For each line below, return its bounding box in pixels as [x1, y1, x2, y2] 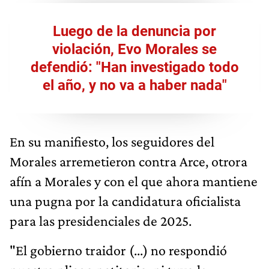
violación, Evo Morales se [52, 40, 217, 58]
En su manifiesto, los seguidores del [10, 133, 214, 150]
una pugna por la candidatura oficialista [10, 192, 241, 209]
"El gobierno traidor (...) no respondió [10, 241, 227, 258]
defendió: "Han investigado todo [30, 58, 239, 76]
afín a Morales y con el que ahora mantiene [10, 172, 258, 189]
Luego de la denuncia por [53, 22, 216, 40]
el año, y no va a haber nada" [42, 76, 227, 94]
